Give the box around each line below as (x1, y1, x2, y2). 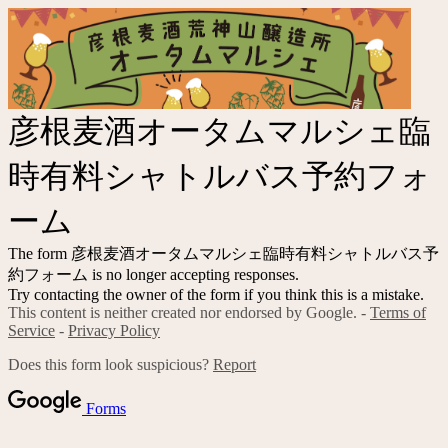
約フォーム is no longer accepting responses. (8, 265, 299, 283)
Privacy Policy (68, 321, 160, 339)
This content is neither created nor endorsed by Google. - (8, 303, 370, 321)
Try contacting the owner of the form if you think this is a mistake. (8, 285, 424, 303)
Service (8, 321, 55, 339)
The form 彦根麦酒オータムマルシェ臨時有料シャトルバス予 (8, 244, 439, 262)
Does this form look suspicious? (8, 355, 213, 373)
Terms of (370, 303, 426, 321)
